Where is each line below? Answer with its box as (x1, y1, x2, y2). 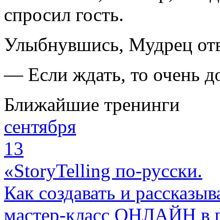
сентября (4, 116, 76, 137)
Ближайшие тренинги (4, 94, 180, 115)
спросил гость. (4, 4, 124, 25)
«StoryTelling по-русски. (4, 160, 202, 181)
